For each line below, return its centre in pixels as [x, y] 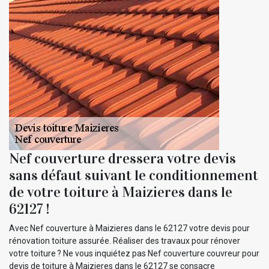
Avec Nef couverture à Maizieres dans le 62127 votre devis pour [129, 228]
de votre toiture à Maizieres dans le [121, 192]
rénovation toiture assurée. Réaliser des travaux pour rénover [125, 240]
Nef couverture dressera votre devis [122, 158]
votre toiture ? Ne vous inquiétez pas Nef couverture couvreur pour [134, 253]
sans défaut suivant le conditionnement [134, 175]
